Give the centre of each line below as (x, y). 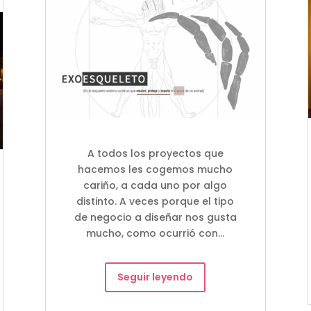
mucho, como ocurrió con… (155, 233)
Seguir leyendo (155, 277)
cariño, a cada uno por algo (155, 185)
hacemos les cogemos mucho (155, 169)
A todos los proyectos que (155, 153)
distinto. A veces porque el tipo (155, 201)
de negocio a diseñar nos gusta (155, 217)
